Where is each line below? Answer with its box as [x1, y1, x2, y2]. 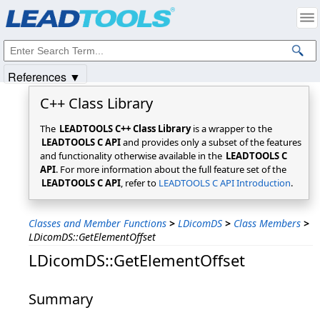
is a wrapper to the [191, 122, 272, 135]
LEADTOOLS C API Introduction [159, 176, 291, 189]
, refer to [121, 176, 159, 189]
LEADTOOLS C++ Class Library [59, 122, 191, 135]
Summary [29, 289, 93, 309]
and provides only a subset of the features [121, 136, 301, 149]
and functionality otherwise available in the [40, 149, 224, 162]
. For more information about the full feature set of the [56, 163, 286, 176]
